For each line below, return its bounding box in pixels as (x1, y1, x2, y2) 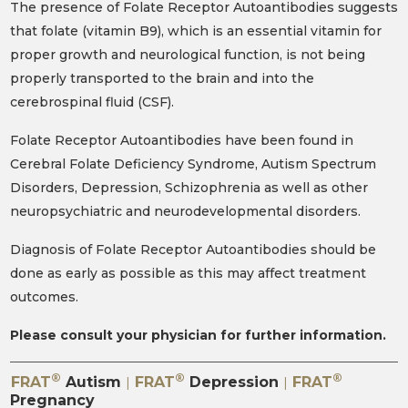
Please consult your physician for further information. (9, 326, 386, 343)
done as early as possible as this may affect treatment (9, 264, 366, 281)
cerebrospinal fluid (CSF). (9, 93, 174, 110)
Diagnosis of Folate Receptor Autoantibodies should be (9, 240, 376, 258)
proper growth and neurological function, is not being (9, 46, 365, 63)
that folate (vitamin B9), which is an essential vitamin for (9, 22, 382, 39)
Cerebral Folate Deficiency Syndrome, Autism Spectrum (9, 155, 376, 172)
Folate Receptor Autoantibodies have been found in (9, 131, 353, 148)
